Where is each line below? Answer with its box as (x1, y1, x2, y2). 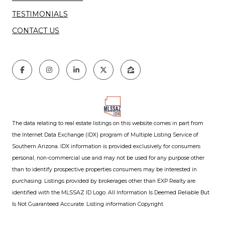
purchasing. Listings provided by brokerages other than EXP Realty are (12, 178, 195, 184)
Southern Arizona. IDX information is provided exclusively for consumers (12, 143, 200, 150)
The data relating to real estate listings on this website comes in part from (12, 120, 203, 127)
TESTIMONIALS (12, 10, 68, 19)
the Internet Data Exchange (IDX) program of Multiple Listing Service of (12, 132, 198, 138)
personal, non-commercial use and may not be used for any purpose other (12, 155, 204, 161)
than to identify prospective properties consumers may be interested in (12, 166, 197, 173)
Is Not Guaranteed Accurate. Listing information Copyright (12, 201, 163, 207)
